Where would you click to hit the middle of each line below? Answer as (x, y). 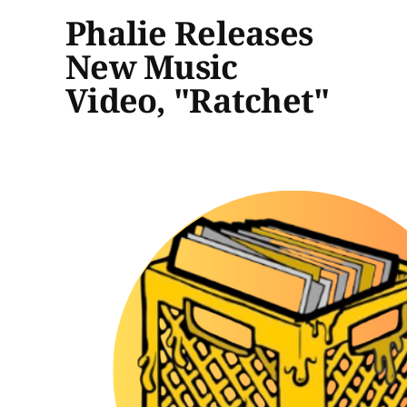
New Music (152, 66)
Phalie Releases (189, 33)
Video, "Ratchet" (198, 100)
